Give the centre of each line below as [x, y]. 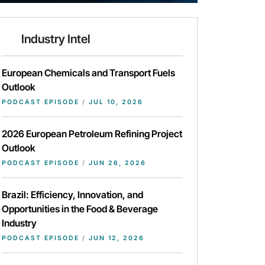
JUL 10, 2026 [114, 102]
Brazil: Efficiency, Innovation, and [72, 195]
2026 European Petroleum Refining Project [92, 134]
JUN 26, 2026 [116, 163]
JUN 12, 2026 [115, 238]
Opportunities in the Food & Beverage [80, 209]
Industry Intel [56, 39]
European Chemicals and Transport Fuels [88, 73]
